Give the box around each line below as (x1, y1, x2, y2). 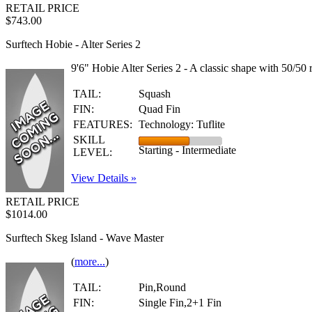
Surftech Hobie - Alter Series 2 (6, 38, 141, 50)
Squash (139, 88, 171, 100)
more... (75, 256, 105, 267)
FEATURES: (73, 118, 132, 130)
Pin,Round (139, 281, 186, 293)
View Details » (71, 172, 136, 184)
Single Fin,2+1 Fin (139, 297, 221, 309)
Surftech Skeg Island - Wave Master (6, 232, 164, 244)
